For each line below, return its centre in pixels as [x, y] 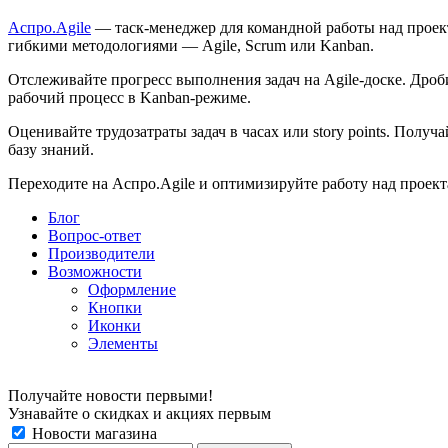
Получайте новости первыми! [110, 395]
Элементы [123, 343]
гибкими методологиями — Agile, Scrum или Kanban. [191, 45]
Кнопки [115, 307]
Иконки [114, 325]
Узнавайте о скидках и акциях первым [139, 413]
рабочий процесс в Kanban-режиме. [129, 97]
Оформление [132, 289]
